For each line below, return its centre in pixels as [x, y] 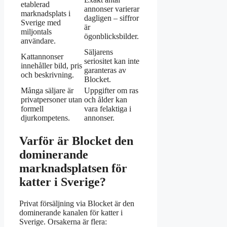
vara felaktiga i [108, 109]
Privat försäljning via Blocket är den [77, 204]
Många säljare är [47, 91]
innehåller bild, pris [51, 66]
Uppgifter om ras [111, 91]
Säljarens [99, 52]
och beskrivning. [47, 75]
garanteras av [105, 70]
